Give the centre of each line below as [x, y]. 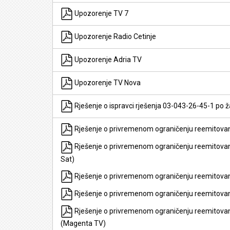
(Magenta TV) [83, 224]
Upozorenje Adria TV [107, 60]
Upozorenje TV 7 [101, 13]
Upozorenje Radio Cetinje [114, 36]
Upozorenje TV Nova [107, 83]
